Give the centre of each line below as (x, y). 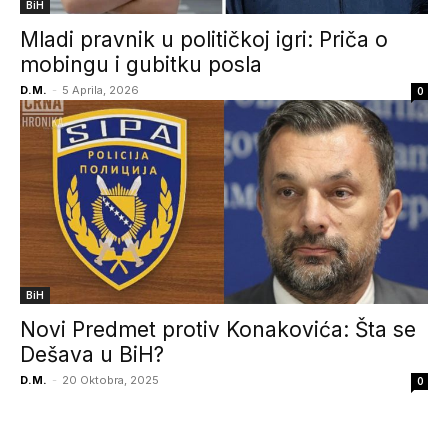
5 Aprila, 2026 (100, 90)
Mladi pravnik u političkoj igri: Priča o (204, 39)
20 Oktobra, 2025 (110, 380)
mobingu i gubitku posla (141, 64)
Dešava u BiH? (92, 354)
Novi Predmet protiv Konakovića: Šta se (218, 329)
